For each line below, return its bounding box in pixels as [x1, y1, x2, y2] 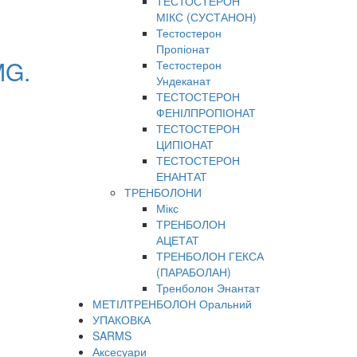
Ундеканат [156, 73, 210, 88]
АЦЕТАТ [156, 232, 199, 248]
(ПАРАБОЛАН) [156, 264, 231, 280]
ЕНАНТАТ [156, 168, 207, 184]
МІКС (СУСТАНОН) [156, 9, 257, 25]
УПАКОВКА [92, 312, 151, 328]
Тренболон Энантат [156, 280, 260, 296]
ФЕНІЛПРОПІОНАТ [156, 104, 256, 120]
